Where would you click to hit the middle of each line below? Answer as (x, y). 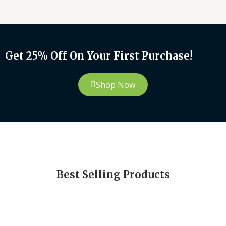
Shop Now (116, 84)
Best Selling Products (113, 174)
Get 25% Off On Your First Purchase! (99, 55)
